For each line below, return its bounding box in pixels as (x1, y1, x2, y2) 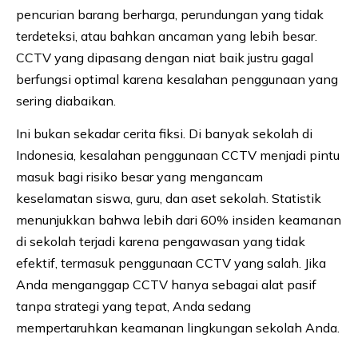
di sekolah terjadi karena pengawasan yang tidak (16, 233, 305, 250)
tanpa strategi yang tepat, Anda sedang (16, 298, 251, 315)
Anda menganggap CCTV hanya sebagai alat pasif (16, 276, 316, 293)
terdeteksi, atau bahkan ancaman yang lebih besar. (16, 28, 317, 45)
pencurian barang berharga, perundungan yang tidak (16, 6, 324, 23)
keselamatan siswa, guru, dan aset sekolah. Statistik (16, 190, 321, 207)
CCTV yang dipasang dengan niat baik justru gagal (16, 50, 313, 66)
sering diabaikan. (16, 93, 116, 109)
